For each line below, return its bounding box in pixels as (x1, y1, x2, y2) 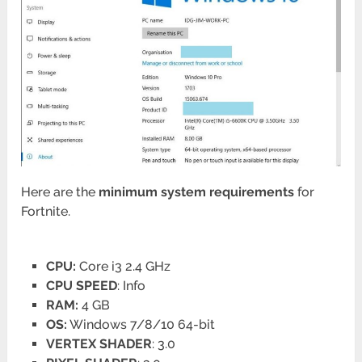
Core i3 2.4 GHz (75, 259, 170, 275)
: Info (116, 278, 145, 294)
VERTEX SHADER (45, 336, 152, 352)
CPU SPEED (45, 278, 117, 294)
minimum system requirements (99, 184, 295, 200)
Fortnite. (21, 204, 71, 220)
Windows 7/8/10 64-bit (66, 317, 215, 333)
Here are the (21, 184, 99, 200)
